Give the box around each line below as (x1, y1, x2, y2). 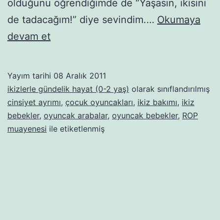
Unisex (50, 29, 82, 42)
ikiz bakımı (137, 97, 177, 107)
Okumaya (157, 13, 200, 26)
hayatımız (50, 46, 94, 58)
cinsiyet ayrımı (7, 97, 61, 107)
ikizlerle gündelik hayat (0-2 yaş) (7, 83, 129, 94)
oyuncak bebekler (112, 110, 178, 120)
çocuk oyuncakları (65, 97, 133, 107)
